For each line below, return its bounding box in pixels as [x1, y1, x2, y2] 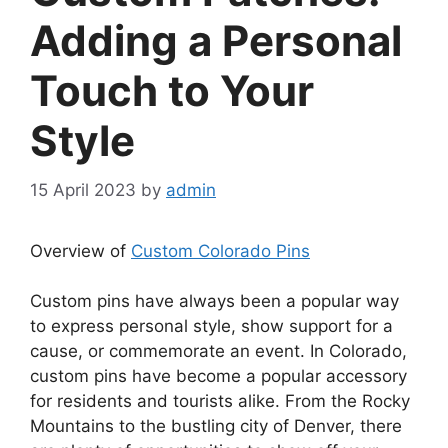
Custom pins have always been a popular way [30, 291, 399, 312]
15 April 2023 [30, 179, 136, 200]
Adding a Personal [30, 15, 402, 67]
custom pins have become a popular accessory [30, 366, 407, 387]
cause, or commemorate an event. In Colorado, [30, 341, 407, 362]
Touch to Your [30, 65, 314, 117]
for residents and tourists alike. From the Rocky [30, 391, 410, 412]
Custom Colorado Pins [131, 240, 310, 261]
